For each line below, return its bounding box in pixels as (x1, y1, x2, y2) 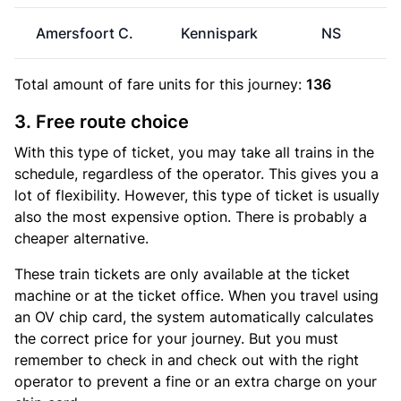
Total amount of (14, 75, 127, 93)
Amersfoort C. (36, 24, 133, 42)
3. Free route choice (14, 111, 189, 132)
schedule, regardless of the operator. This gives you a (14, 165, 379, 183)
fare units (127, 75, 191, 93)
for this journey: (191, 75, 306, 93)
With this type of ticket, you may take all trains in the (14, 143, 374, 161)
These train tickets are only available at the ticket (14, 265, 350, 283)
